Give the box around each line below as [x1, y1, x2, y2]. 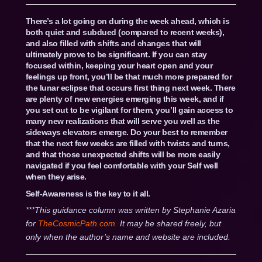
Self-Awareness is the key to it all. [25, 188, 150, 198]
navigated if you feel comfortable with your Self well [25, 160, 218, 170]
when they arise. [25, 171, 87, 181]
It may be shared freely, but [119, 218, 221, 228]
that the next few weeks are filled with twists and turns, [25, 138, 230, 148]
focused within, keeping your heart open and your [25, 60, 213, 70]
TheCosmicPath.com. [37, 218, 120, 228]
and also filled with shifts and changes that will [25, 38, 201, 48]
